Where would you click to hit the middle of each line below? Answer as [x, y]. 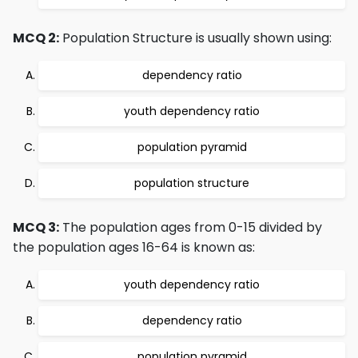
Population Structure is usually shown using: [195, 38]
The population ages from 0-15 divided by [191, 227]
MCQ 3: [36, 227]
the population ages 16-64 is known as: [134, 247]
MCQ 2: [36, 38]
